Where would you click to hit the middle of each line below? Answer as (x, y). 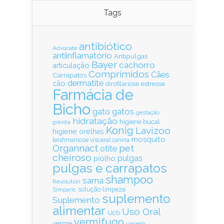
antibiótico (105, 46)
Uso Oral (141, 212)
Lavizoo (153, 131)
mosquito (148, 140)
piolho (104, 158)
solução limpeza (102, 189)
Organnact (75, 148)
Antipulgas (131, 56)
